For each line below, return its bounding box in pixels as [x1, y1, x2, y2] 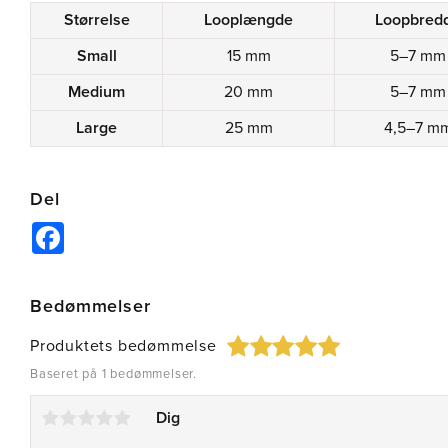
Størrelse [63, 10, 130, 31]
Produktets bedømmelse [30, 336, 217, 357]
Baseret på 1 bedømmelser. [30, 366, 197, 383]
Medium [68, 82, 125, 103]
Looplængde [204, 10, 293, 31]
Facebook [64, 220, 133, 241]
